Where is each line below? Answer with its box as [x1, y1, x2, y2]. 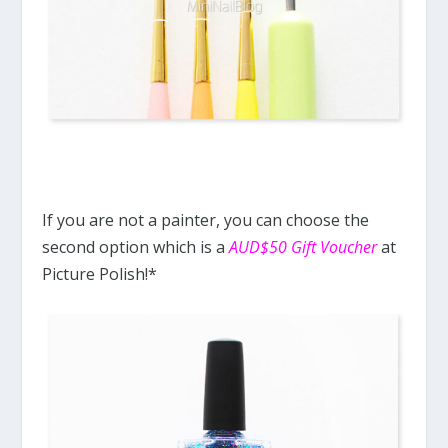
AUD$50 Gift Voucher [229, 236, 378, 259]
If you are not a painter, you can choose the [42, 209, 370, 232]
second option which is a [42, 236, 230, 259]
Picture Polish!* [42, 263, 158, 286]
